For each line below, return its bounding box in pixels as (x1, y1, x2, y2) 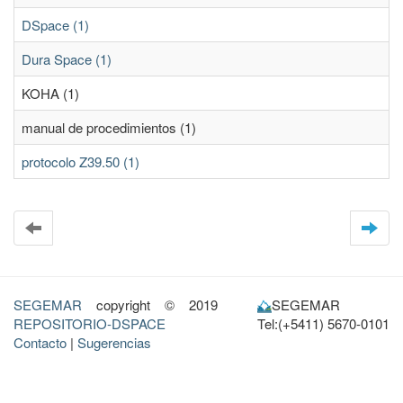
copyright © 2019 (82, 295, 222, 314)
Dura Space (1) (22, 49, 112, 68)
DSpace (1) (22, 15, 89, 34)
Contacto (13, 333, 67, 352)
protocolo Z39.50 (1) (22, 152, 139, 171)
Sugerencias (77, 333, 151, 352)
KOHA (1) (22, 84, 79, 103)
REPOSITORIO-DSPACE (13, 314, 166, 333)
